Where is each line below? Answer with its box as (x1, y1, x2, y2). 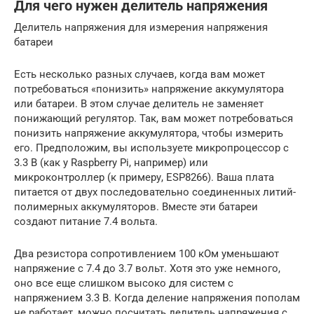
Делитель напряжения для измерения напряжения (14, 21, 268, 34)
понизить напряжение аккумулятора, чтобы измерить (14, 127, 283, 140)
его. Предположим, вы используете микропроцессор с (14, 142, 289, 155)
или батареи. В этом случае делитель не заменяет (14, 97, 264, 111)
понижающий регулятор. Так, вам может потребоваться (14, 112, 293, 125)
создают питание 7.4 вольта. (14, 215, 158, 228)
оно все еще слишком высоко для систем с (14, 277, 233, 290)
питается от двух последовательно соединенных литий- (14, 186, 296, 199)
